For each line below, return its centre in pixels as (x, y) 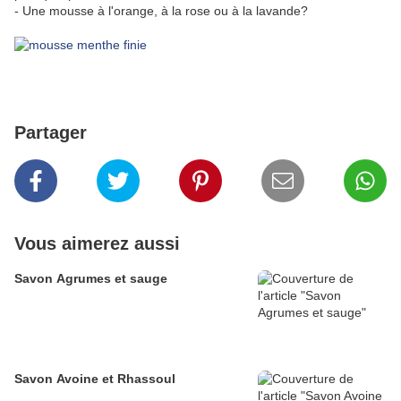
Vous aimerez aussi (97, 244)
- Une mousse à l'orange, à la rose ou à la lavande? (161, 11)
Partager (51, 133)
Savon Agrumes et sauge (91, 279)
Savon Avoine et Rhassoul (95, 379)
